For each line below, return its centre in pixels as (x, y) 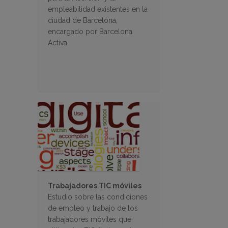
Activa (58, 43)
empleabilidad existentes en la (98, 9)
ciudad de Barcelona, (83, 21)
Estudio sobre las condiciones (98, 197)
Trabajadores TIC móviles (95, 186)
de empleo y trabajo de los (93, 208)
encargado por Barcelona (90, 32)
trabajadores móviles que (90, 220)
